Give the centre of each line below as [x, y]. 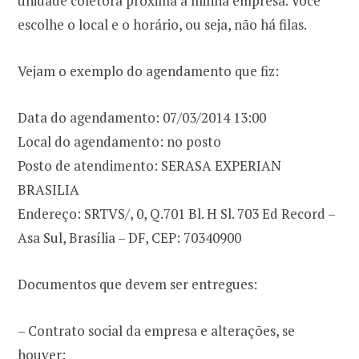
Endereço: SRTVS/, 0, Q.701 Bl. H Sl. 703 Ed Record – [176, 213]
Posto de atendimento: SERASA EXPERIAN [149, 165]
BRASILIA [48, 189]
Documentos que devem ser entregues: [137, 284]
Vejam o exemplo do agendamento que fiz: [148, 71]
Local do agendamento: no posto [119, 141]
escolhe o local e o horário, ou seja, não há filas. [162, 24]
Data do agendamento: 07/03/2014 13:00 [142, 117]
